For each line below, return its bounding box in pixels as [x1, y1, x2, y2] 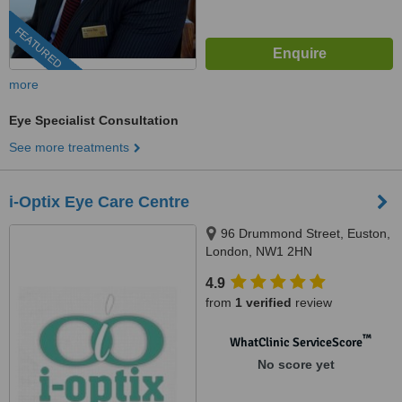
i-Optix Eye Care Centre [9, 193, 189, 211]
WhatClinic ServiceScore [229, 335, 363, 350]
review [292, 295, 332, 310]
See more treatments [9, 140, 129, 154]
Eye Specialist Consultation [9, 113, 179, 127]
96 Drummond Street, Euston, [221, 226, 390, 240]
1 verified [235, 295, 292, 310]
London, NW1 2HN [205, 244, 312, 258]
